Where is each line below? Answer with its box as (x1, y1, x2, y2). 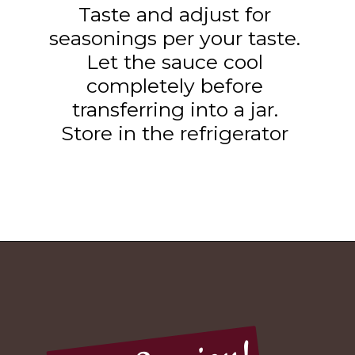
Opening (44, 257, 88, 270)
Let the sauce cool (86, 49, 264, 74)
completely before (86, 73, 264, 97)
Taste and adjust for (78, 2, 272, 26)
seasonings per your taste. (49, 25, 301, 50)
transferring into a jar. (71, 97, 278, 121)
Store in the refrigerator (61, 120, 289, 145)
